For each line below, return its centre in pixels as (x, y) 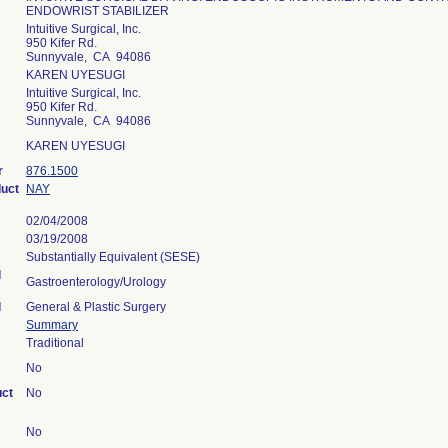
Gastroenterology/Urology (96, 282)
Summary (52, 325)
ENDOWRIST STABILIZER (97, 11)
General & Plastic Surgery (96, 307)
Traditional (55, 343)
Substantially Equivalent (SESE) (113, 257)
